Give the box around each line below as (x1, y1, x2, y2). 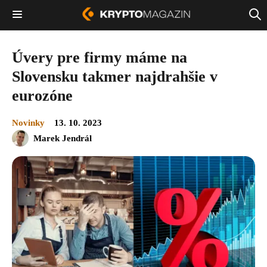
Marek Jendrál (33, 133, 92, 143)
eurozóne (12, 86, 73, 104)
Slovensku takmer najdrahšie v (12, 67, 218, 85)
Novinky (12, 117, 45, 128)
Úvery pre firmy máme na (12, 48, 187, 66)
